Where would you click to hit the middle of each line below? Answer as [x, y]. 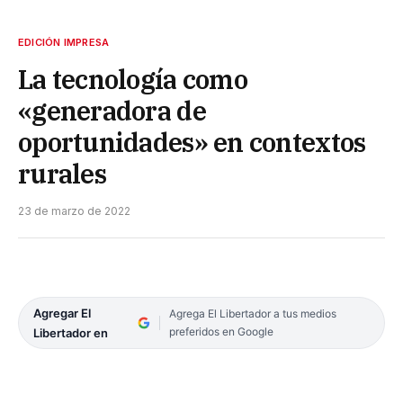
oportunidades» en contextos [192, 142]
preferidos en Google [221, 331]
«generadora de [112, 110]
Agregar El [62, 313]
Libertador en [71, 332]
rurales [62, 173]
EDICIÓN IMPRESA [64, 42]
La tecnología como [133, 79]
